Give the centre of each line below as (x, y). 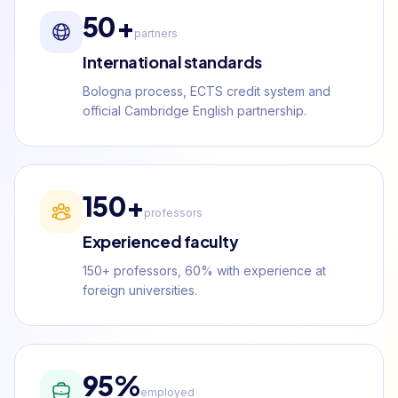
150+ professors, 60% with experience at (204, 271)
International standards (172, 62)
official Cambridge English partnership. (195, 111)
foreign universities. (140, 291)
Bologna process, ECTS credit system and (207, 92)
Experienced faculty (161, 242)
